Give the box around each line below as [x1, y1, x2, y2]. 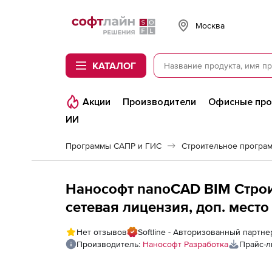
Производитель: [76, 239, 143, 249]
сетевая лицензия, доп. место [66, 199, 269, 215]
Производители [123, 96, 196, 108]
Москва [195, 20, 225, 30]
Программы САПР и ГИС [66, 141, 161, 151]
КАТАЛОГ [92, 60, 136, 71]
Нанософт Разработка [143, 239, 228, 249]
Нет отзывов [76, 227, 127, 237]
